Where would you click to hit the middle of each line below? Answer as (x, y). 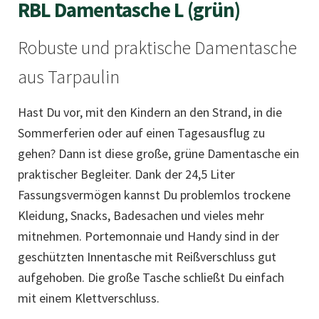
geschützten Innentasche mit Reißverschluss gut (147, 256)
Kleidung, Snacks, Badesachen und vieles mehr (141, 215)
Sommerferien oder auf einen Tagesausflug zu (142, 132)
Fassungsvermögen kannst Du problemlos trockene (155, 194)
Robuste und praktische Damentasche (158, 48)
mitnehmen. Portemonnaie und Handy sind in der (149, 236)
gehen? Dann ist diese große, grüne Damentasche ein (159, 153)
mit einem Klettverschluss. (89, 298)
